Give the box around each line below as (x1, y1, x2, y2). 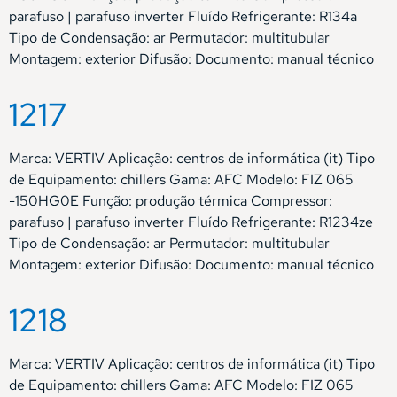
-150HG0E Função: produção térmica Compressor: (9, 191, 332, 210)
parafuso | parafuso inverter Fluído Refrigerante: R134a (9, 7, 357, 26)
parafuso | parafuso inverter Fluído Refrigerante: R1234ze (9, 212, 373, 231)
